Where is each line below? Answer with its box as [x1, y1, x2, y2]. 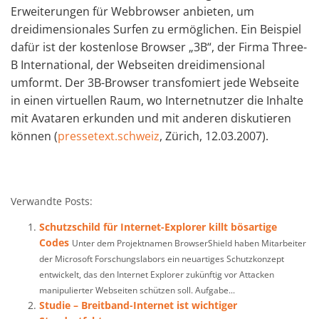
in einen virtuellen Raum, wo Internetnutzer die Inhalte [11, 93, 303, 108]
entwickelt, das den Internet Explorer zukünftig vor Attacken [39, 268, 274, 280]
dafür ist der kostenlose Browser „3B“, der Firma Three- [11, 39, 307, 55]
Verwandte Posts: [11, 194, 93, 208]
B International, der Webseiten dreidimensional [11, 57, 265, 73]
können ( [11, 128, 58, 144]
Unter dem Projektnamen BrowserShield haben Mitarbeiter [72, 237, 306, 249]
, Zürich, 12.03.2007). [159, 128, 268, 144]
